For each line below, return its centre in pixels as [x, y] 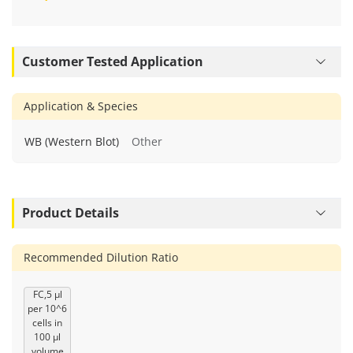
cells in [47, 322]
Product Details [71, 213]
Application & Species [81, 106]
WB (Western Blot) [72, 141]
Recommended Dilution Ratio [101, 257]
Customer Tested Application [113, 62]
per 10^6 [47, 308]
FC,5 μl [47, 294]
